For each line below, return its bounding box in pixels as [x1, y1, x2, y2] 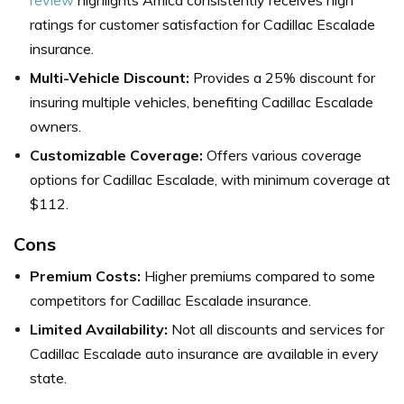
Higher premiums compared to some [141, 266, 375, 285]
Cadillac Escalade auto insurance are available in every [30, 344, 379, 363]
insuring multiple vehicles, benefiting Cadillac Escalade [30, 92, 373, 111]
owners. [30, 116, 81, 135]
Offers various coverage [203, 145, 362, 164]
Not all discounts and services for [168, 319, 384, 338]
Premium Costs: [30, 266, 141, 285]
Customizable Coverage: [30, 145, 203, 164]
